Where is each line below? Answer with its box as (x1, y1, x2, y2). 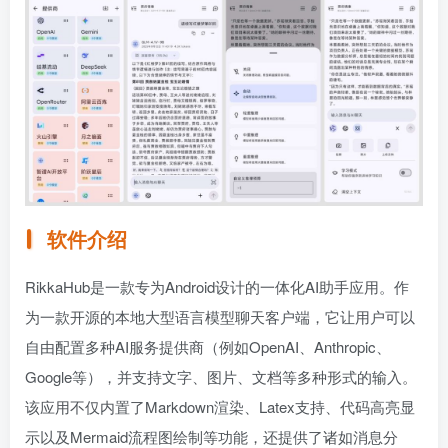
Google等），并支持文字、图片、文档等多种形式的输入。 (25, 365, 417, 387)
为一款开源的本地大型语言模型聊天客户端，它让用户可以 (25, 305, 415, 327)
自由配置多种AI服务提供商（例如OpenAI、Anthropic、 (25, 335, 391, 357)
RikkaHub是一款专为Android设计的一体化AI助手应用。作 (25, 275, 409, 297)
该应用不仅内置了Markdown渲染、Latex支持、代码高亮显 (25, 395, 415, 417)
